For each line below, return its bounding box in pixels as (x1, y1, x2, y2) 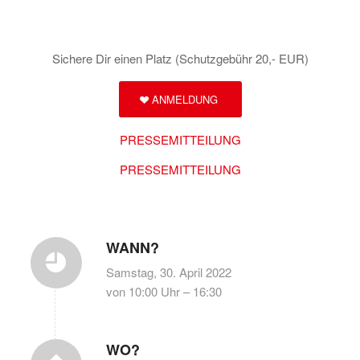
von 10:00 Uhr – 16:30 (105, 283, 222, 300)
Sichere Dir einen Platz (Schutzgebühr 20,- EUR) (51, 50, 309, 67)
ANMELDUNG (151, 92, 218, 107)
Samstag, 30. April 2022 (105, 264, 231, 280)
